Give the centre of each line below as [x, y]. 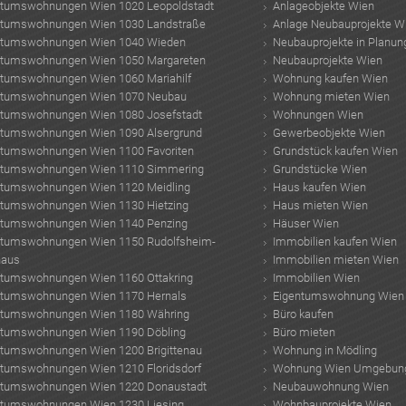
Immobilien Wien [316, 277]
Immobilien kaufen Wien [334, 241]
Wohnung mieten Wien [331, 96]
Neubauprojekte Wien [327, 60]
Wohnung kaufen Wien [330, 78]
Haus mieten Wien [320, 205]
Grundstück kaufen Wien [335, 150]
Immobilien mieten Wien [335, 259]
